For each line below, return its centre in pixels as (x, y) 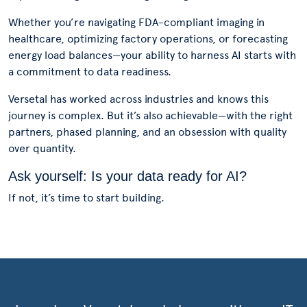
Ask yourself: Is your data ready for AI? (127, 176)
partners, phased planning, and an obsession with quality (147, 132)
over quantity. (42, 148)
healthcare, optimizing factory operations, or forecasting (148, 39)
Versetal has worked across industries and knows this (138, 99)
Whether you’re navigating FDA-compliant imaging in (136, 22)
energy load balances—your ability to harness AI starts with (152, 55)
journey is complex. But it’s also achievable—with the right (150, 115)
